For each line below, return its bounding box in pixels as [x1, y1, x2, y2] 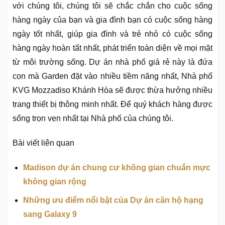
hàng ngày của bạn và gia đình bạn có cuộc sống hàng [13, 16, 212, 25]
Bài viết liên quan [13, 139, 74, 148]
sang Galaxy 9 [23, 210, 77, 219]
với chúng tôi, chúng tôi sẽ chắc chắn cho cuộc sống [13, 2, 212, 11]
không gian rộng [23, 177, 86, 186]
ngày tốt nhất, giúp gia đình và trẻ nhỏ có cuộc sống [13, 30, 212, 39]
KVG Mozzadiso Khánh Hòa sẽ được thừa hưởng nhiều [13, 86, 212, 95]
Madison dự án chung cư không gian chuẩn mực [23, 163, 210, 172]
